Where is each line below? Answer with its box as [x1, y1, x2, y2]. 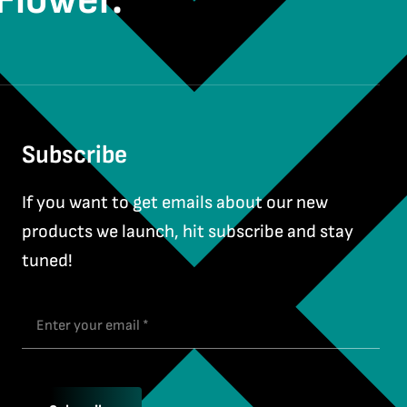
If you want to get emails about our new [22, 192, 329, 214]
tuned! [22, 250, 74, 273]
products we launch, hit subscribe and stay [22, 221, 354, 243]
